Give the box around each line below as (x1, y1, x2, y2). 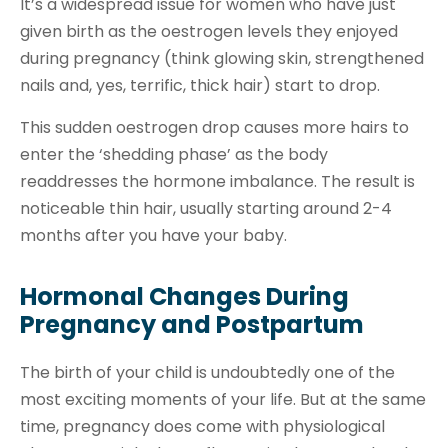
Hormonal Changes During (20, 280, 349, 314)
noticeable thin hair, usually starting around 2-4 (20, 196, 392, 220)
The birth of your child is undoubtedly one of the (20, 361, 395, 385)
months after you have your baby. (20, 223, 287, 247)
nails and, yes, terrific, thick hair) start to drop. (20, 74, 380, 98)
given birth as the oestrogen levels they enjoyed (20, 20, 398, 44)
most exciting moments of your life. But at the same (20, 388, 426, 412)
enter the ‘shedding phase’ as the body (20, 142, 328, 166)
